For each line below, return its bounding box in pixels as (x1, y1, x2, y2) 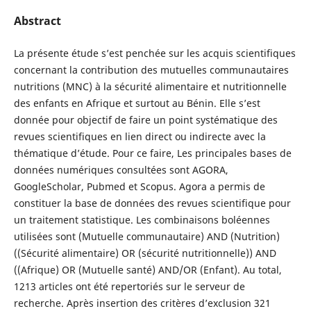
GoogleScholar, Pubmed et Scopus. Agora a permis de (13, 179, 265, 193)
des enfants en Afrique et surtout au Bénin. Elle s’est (13, 96, 260, 110)
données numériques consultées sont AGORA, (13, 162, 228, 176)
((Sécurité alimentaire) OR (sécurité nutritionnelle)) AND (13, 246, 276, 260)
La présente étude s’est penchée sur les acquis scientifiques (13, 46, 296, 60)
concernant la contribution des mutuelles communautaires (13, 62, 289, 76)
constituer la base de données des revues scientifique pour (13, 196, 291, 210)
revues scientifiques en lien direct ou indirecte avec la (13, 129, 266, 143)
